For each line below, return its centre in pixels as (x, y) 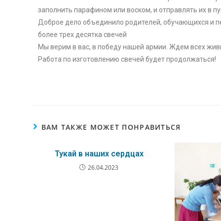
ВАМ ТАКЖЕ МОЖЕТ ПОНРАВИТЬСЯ (111, 127)
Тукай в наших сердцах (99, 154)
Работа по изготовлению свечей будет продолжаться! (127, 59)
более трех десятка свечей (83, 35)
